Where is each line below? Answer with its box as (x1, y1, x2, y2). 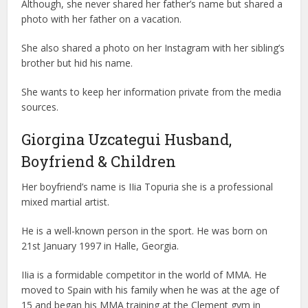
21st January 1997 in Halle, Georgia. (21, 239, 179, 253)
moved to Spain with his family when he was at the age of (21, 283, 280, 297)
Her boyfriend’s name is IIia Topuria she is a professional (21, 180, 274, 194)
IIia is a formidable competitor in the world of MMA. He (21, 268, 267, 282)
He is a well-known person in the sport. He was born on (21, 224, 268, 238)
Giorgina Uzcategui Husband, (21, 129, 232, 150)
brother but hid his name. (21, 56, 133, 70)
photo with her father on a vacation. (21, 12, 182, 26)
